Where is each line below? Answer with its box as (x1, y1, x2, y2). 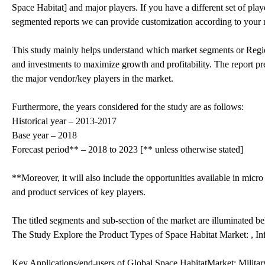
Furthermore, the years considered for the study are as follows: (12, 101, 244, 112)
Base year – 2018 (12, 130, 77, 140)
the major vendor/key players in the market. (12, 73, 173, 83)
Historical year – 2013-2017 (12, 115, 117, 126)
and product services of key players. (12, 186, 146, 197)
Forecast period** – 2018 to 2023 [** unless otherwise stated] (12, 144, 243, 154)
